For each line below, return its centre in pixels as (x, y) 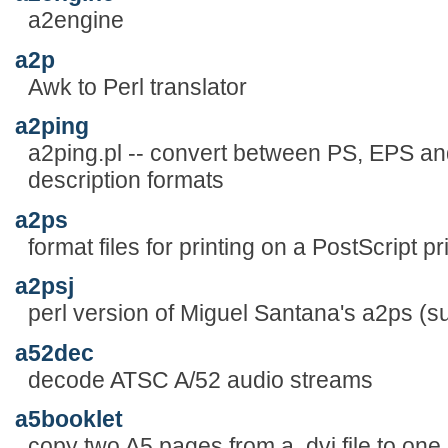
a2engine (75, 20)
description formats (125, 180)
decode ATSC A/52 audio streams (200, 379)
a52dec (54, 352)
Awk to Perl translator (137, 86)
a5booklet (69, 419)
